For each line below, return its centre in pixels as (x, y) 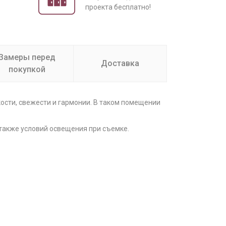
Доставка (120, 63)
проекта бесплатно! (118, 7)
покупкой (27, 69)
